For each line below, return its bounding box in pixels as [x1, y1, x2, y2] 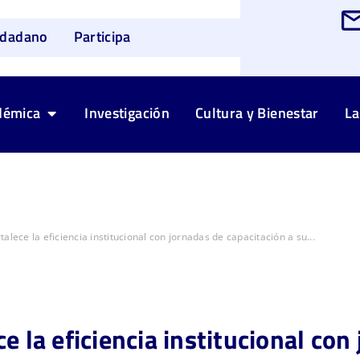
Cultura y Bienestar [194, 102, 319, 125]
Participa [73, 26, 131, 48]
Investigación [84, 102, 170, 125]
